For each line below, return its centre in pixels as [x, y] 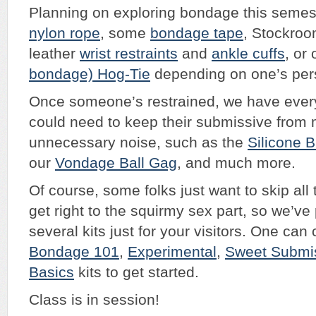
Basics [51, 272]
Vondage [85, 163]
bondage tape [197, 33]
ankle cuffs [248, 53]
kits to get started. [136, 272]
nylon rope [65, 33]
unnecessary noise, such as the [138, 142]
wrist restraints [129, 53]
